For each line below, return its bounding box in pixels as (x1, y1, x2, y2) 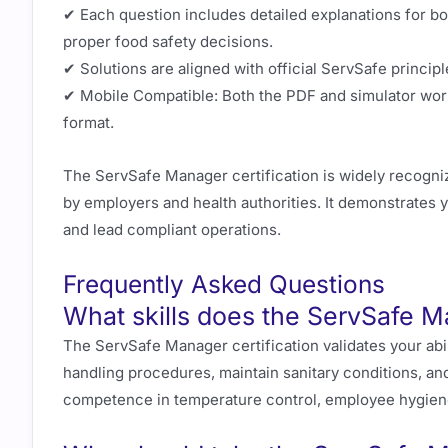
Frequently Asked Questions (63, 269, 385, 300)
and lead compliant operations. (63, 219, 281, 239)
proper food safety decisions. (63, 31, 273, 51)
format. (63, 112, 114, 132)
